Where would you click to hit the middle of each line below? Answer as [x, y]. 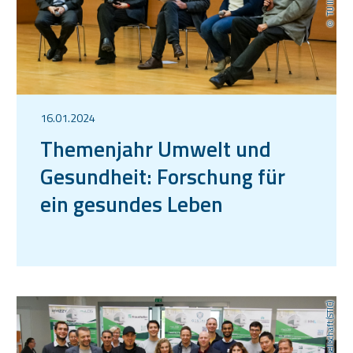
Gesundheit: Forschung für [163, 176]
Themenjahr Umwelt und [156, 148]
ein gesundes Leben [132, 203]
